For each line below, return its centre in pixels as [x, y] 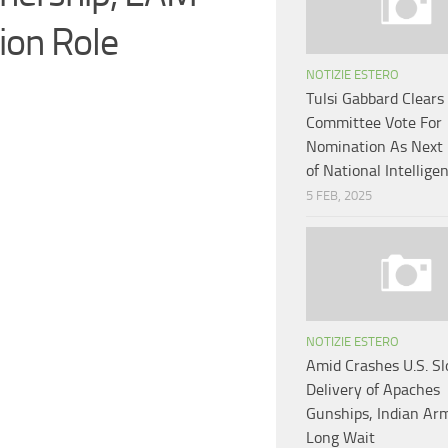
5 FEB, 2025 [339, 196]
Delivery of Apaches [373, 390]
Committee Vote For [374, 123]
